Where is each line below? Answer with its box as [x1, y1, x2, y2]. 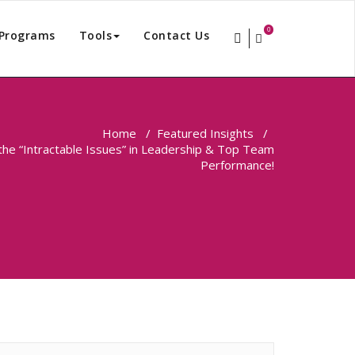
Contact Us [143, 28, 209, 43]
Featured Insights [157, 125, 254, 141]
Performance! [200, 157, 274, 173]
